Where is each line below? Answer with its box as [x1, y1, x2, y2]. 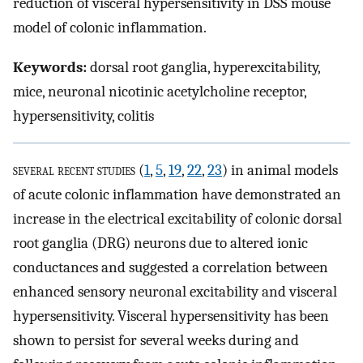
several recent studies [13, 161, 135, 180]
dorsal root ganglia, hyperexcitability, [87, 58, 320, 76]
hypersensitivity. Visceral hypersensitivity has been [13, 307, 329, 326]
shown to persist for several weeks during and [13, 331, 299, 350]
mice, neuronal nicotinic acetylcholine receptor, [13, 82, 306, 100]
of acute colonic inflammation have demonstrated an [13, 186, 341, 204]
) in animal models [222, 161, 338, 180]
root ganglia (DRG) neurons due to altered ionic [13, 234, 308, 253]
